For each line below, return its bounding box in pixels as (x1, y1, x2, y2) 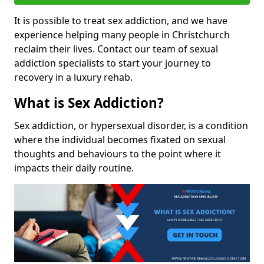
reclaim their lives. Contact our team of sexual (14, 42, 218, 55)
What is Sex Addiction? (14, 94, 164, 112)
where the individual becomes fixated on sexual (14, 133, 226, 146)
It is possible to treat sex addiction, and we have (14, 14, 227, 27)
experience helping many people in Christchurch (14, 28, 230, 41)
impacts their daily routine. (14, 161, 134, 174)
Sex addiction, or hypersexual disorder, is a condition (14, 119, 248, 132)
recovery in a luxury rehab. (14, 71, 133, 84)
